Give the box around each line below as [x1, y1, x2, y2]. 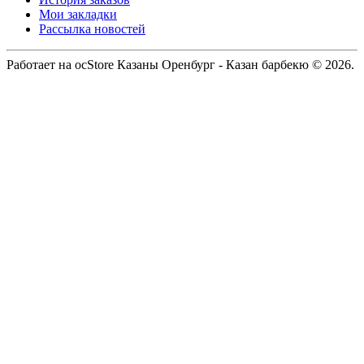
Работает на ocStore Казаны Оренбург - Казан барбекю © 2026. [6, 57, 354, 71]
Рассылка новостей [39, 21, 145, 36]
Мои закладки [39, 6, 117, 21]
